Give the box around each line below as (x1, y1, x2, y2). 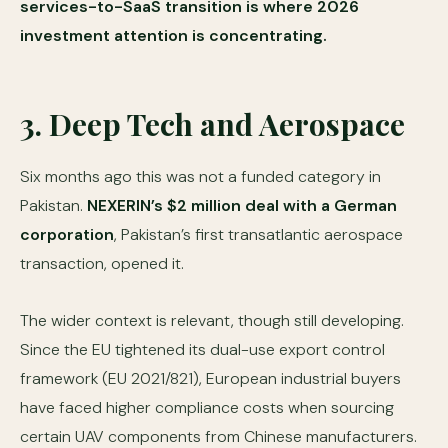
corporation (20, 224, 114, 245)
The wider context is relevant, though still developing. (20, 310, 404, 331)
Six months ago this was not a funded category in (20, 166, 381, 187)
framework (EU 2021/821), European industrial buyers (20, 368, 401, 389)
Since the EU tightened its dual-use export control (20, 339, 385, 360)
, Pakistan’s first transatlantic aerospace (114, 224, 403, 245)
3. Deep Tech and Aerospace (20, 104, 405, 144)
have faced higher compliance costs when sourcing (20, 397, 394, 418)
